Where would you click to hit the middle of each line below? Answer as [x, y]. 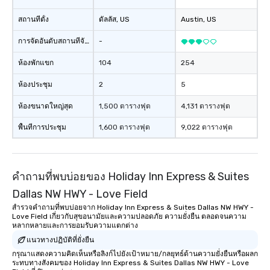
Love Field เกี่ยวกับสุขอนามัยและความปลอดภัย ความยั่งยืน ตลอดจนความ [129, 216]
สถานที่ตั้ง [33, 19]
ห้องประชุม [35, 84]
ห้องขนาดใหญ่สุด [46, 106]
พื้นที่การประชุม [42, 127]
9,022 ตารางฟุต [207, 127]
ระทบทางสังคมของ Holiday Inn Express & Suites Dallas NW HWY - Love [130, 263]
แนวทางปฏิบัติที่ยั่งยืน [60, 240]
